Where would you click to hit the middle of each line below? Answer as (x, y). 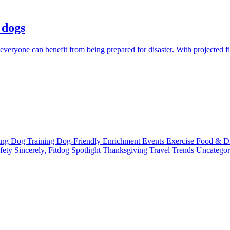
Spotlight (87, 150)
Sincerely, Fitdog (43, 150)
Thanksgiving (126, 150)
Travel (161, 150)
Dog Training (34, 141)
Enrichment (122, 141)
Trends (184, 150)
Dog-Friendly (80, 141)
